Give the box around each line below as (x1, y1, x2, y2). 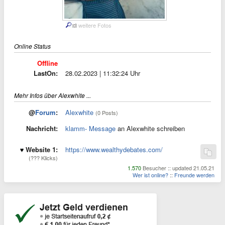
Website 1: (26, 145, 58, 154)
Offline (37, 58, 58, 68)
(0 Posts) (95, 108, 118, 117)
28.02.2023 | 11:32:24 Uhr (65, 68, 140, 78)
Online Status (14, 42, 51, 50)
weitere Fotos (78, 21, 111, 29)
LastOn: (34, 68, 58, 78)
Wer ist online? (133, 171, 168, 179)
